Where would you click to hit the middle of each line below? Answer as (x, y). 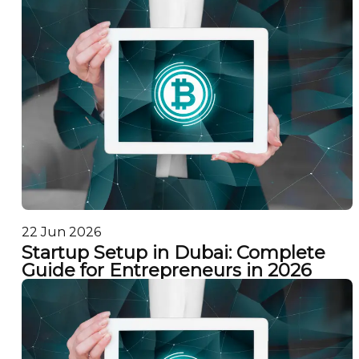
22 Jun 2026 (61, 232)
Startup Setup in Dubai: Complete (173, 253)
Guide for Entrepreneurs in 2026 (166, 270)
